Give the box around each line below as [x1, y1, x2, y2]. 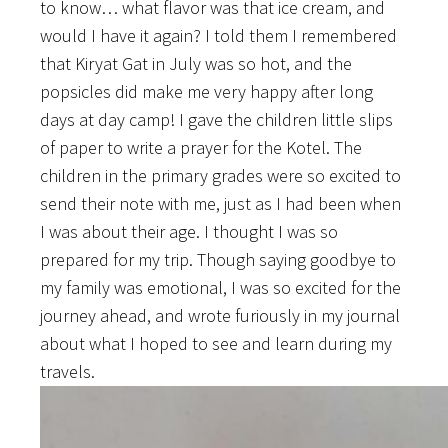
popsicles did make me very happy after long [40, 80, 373, 104]
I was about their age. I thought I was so [40, 220, 338, 244]
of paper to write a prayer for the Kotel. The [40, 136, 362, 160]
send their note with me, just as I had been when [40, 192, 401, 216]
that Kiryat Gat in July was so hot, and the [40, 52, 352, 76]
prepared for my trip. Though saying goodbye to [40, 248, 396, 272]
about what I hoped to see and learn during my [40, 332, 392, 356]
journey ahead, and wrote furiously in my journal [40, 304, 400, 328]
